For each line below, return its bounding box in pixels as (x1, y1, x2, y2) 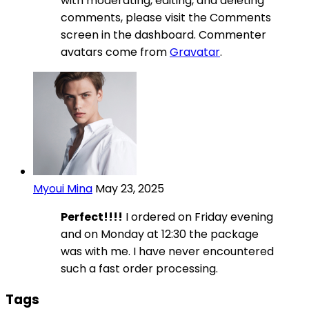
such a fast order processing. (61, 260, 218, 277)
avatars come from (61, 43, 170, 60)
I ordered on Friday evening (123, 208, 273, 225)
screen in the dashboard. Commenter (61, 26, 266, 43)
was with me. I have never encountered (61, 243, 274, 259)
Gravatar (170, 43, 220, 60)
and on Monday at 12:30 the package (61, 226, 259, 242)
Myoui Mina (33, 180, 92, 197)
